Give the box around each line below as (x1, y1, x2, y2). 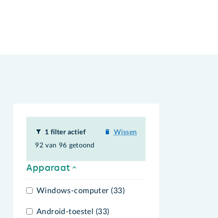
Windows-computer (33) (36, 186, 125, 195)
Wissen (113, 129, 137, 136)
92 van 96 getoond (35, 142, 95, 149)
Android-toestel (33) (36, 208, 109, 216)
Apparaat (26, 162, 71, 173)
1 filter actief (44, 129, 86, 136)
